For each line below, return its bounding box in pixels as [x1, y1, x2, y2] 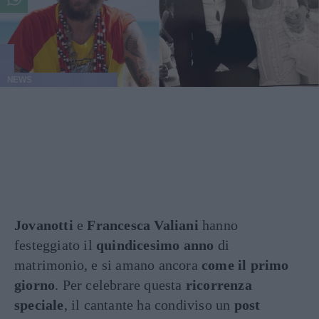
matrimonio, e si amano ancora [14, 257, 202, 273]
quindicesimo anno [96, 237, 214, 253]
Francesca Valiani [87, 217, 199, 233]
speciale [14, 297, 64, 313]
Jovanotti [14, 217, 73, 233]
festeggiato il [14, 237, 96, 253]
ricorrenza [185, 277, 252, 293]
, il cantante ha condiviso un [63, 297, 234, 313]
